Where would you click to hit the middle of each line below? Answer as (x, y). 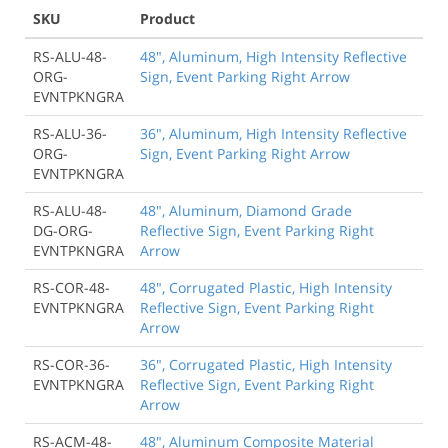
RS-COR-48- (71, 287)
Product (167, 18)
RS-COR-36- (71, 364)
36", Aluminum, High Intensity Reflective (273, 133)
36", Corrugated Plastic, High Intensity (266, 364)
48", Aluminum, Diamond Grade (246, 210)
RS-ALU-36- (70, 133)
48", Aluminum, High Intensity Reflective (273, 56)
